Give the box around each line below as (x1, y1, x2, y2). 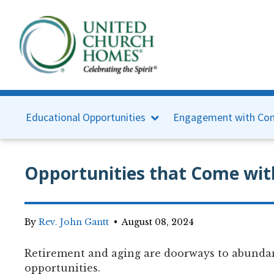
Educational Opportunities (26, 109, 146, 124)
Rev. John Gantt (39, 216, 109, 228)
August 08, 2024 (122, 216, 194, 228)
